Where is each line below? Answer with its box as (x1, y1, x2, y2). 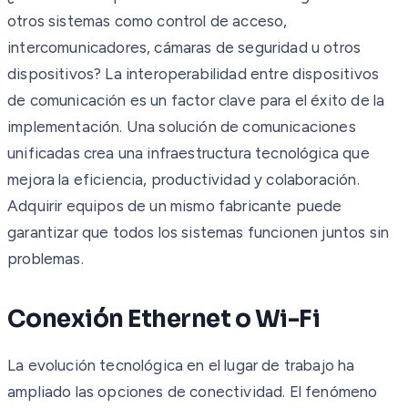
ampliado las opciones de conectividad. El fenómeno (7, 382, 378, 401)
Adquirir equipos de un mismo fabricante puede (7, 196, 342, 215)
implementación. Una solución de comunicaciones (7, 117, 356, 136)
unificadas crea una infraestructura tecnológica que (7, 143, 370, 162)
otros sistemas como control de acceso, (7, 11, 288, 30)
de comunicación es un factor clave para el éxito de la (7, 90, 385, 109)
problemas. (7, 249, 84, 268)
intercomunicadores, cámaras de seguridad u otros (7, 37, 362, 56)
